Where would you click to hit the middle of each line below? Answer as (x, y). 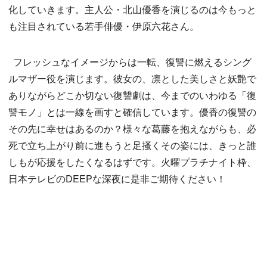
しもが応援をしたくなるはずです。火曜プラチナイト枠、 (132, 162)
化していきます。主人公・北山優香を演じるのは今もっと (132, 10)
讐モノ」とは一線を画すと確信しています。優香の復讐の (132, 112)
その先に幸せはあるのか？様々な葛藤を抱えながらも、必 (132, 129)
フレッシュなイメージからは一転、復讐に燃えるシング (130, 62)
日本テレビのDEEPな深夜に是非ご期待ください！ (117, 179)
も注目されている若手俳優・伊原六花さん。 (104, 26)
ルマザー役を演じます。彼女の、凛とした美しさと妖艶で (132, 79)
